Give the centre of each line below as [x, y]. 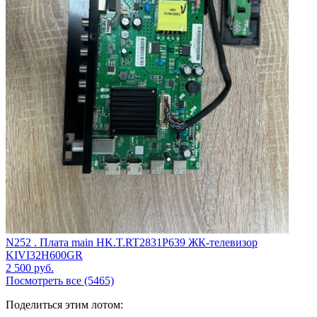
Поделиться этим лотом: [64, 305]
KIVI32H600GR [44, 255]
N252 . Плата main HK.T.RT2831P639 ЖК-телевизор [132, 243]
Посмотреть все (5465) [60, 281]
